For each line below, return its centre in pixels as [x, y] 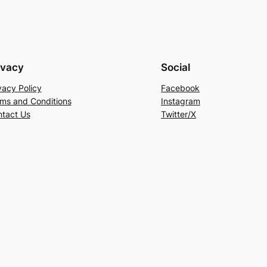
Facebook [180, 88]
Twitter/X [178, 114]
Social [176, 67]
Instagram [181, 101]
